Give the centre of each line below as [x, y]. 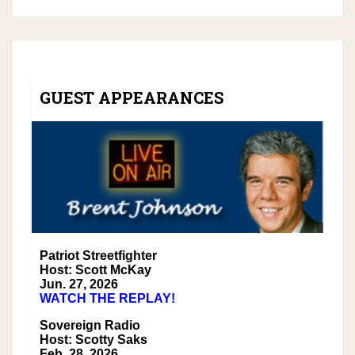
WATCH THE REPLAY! [107, 299]
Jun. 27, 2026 [79, 284]
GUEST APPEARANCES [132, 97]
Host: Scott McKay [95, 270]
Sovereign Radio [90, 326]
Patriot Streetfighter [98, 256]
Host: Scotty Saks [94, 340]
